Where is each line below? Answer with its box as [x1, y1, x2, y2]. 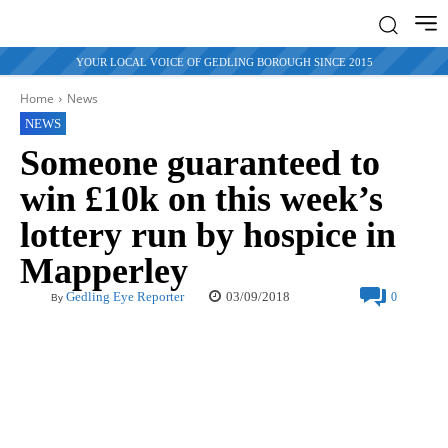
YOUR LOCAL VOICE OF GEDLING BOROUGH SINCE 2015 [75, 56, 373, 69]
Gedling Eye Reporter [66, 289, 184, 305]
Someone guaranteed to [20, 143, 380, 184]
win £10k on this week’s [20, 179, 383, 220]
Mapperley [20, 251, 188, 292]
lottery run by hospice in [20, 215, 396, 256]
